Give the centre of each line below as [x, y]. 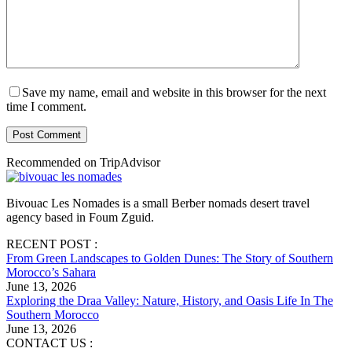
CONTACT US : [49, 343]
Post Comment [47, 135]
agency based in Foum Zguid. [80, 218]
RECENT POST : [52, 244]
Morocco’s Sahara [51, 273]
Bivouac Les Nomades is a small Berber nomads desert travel [158, 203]
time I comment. [46, 107]
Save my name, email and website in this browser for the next [174, 93]
